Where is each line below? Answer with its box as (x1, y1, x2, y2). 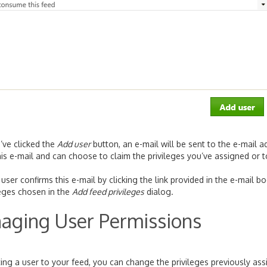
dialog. (144, 187, 173, 197)
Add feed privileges (72, 187, 144, 197)
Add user (57, 139, 91, 150)
